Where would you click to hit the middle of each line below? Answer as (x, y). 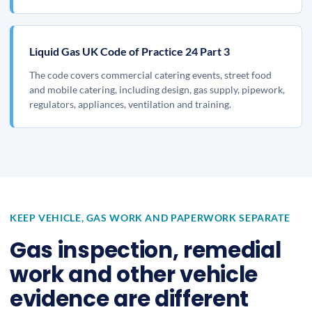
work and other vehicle (134, 274)
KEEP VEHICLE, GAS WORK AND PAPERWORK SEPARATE (150, 218)
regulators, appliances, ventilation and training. (130, 104)
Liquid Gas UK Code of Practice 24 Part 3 (130, 51)
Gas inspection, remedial (146, 250)
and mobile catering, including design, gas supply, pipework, (157, 89)
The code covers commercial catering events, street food (150, 75)
